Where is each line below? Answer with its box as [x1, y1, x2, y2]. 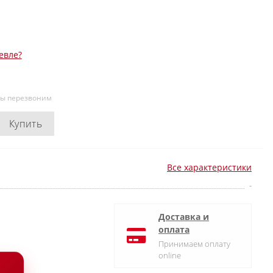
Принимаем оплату [158, 238, 230, 249]
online [158, 250, 181, 261]
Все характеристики [167, 161, 252, 173]
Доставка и [158, 211, 209, 222]
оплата [158, 224, 190, 235]
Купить [9, 117, 42, 130]
